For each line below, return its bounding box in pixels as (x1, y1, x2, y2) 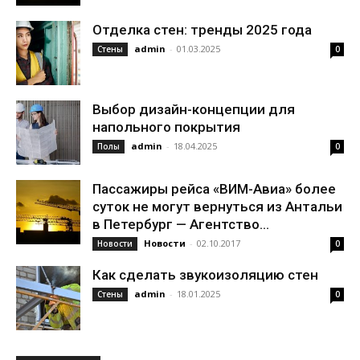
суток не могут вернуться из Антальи (92, 198, 342, 215)
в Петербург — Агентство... (92, 216, 269, 232)
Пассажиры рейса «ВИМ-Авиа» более (92, 181, 336, 197)
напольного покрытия (92, 119, 240, 135)
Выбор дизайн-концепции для (92, 101, 295, 117)
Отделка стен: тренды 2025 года (92, 22, 312, 38)
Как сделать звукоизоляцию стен (92, 267, 318, 283)
